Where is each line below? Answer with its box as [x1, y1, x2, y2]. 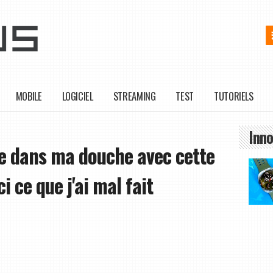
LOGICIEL [62, 88, 93, 104]
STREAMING [113, 88, 156, 104]
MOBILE [15, 88, 42, 104]
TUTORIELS [214, 88, 253, 104]
